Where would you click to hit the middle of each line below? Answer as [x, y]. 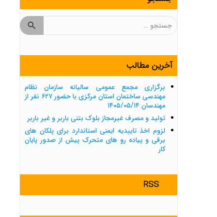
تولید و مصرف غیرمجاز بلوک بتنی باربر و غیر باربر [96, 118]
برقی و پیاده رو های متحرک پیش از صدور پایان [95, 140]
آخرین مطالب [149, 66]
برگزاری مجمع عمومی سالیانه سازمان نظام [95, 87]
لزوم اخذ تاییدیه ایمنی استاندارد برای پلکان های [95, 131]
